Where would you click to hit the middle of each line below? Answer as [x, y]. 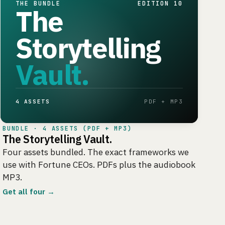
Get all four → [28, 192]
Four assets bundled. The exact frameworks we [95, 152]
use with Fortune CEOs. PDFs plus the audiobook [99, 165]
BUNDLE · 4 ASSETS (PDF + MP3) [67, 129]
